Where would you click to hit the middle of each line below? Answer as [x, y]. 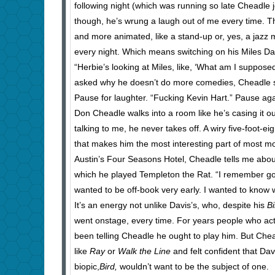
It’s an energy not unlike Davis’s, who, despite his [171, 205]
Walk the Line [144, 251]
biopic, [87, 267]
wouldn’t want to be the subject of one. [194, 267]
